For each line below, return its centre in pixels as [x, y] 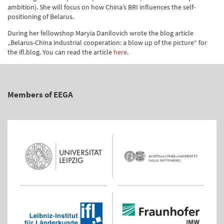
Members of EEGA [40, 94]
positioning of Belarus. [41, 16]
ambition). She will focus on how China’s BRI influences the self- [101, 7]
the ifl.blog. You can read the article [60, 52]
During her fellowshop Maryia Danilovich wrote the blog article [100, 33]
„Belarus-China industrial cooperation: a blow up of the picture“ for [107, 42]
